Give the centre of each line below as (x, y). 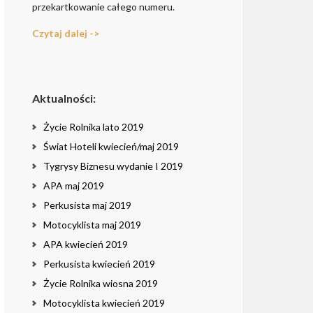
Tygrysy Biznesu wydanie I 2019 (113, 166)
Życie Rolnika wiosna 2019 (101, 284)
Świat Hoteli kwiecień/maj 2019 (111, 147)
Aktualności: (64, 99)
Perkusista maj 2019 (87, 205)
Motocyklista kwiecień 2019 (104, 303)
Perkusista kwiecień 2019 (99, 264)
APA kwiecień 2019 (86, 245)
